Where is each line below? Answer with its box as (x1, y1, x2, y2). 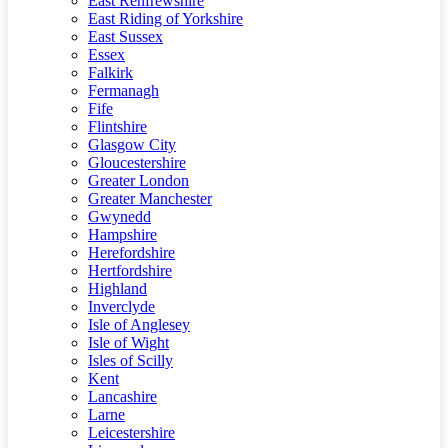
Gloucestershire (88, 154, 186, 171)
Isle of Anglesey (88, 316, 190, 333)
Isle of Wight (88, 334, 169, 351)
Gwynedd (88, 208, 151, 225)
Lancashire (88, 388, 157, 405)
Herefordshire (88, 244, 175, 261)
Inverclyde (88, 298, 155, 315)
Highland (88, 280, 147, 297)
